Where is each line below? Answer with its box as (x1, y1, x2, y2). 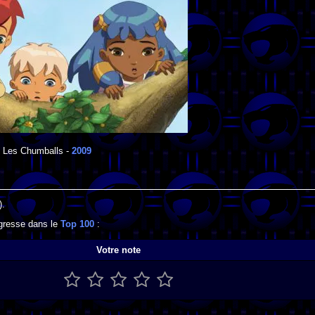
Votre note (96, 244, 141, 255)
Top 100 (60, 219, 94, 230)
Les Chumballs (2, 146, 63, 157)
